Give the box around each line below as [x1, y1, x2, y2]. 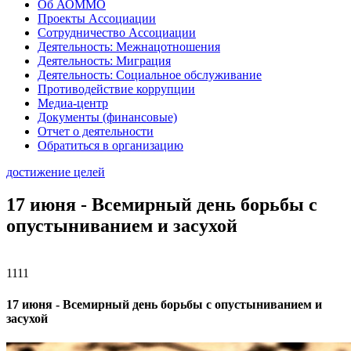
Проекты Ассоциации [38, 11, 156, 25]
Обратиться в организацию [38, 138, 183, 152]
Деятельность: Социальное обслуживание [38, 67, 262, 81]
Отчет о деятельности [38, 124, 154, 138]
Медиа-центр [38, 96, 108, 110]
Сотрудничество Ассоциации [38, 25, 196, 39]
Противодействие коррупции [38, 81, 195, 96]
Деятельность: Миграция [38, 53, 171, 67]
